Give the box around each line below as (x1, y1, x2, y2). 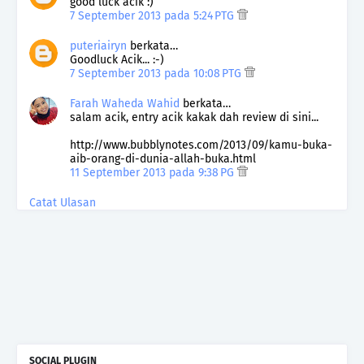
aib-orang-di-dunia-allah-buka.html (70, 151, 256, 166)
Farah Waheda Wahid (70, 96, 183, 110)
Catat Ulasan (29, 195, 96, 210)
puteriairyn (70, 38, 127, 53)
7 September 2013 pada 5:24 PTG (70, 8, 237, 23)
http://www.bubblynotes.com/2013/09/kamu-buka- (70, 137, 332, 152)
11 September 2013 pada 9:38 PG (70, 165, 237, 180)
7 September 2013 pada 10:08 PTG (70, 66, 245, 80)
